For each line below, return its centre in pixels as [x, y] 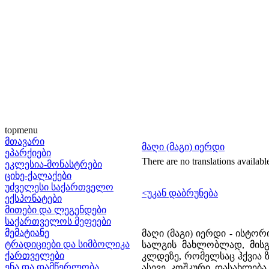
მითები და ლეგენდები [56, 210]
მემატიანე [27, 233]
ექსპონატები [33, 198]
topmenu [21, 130]
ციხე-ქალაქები [38, 176]
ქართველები [35, 255]
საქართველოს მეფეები [58, 221]
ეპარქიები [28, 153]
